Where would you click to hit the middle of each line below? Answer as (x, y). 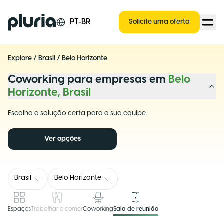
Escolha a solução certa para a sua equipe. (77, 114)
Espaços (19, 209)
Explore (20, 59)
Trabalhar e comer (57, 209)
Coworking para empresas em (88, 80)
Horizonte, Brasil (49, 93)
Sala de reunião (136, 209)
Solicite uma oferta (159, 22)
